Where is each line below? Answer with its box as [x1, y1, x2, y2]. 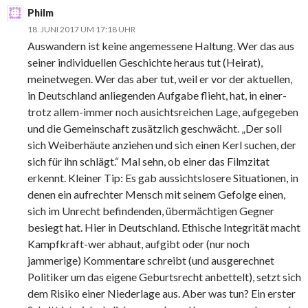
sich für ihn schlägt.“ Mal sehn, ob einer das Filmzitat [27, 155, 269, 168]
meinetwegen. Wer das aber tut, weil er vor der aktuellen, [27, 72, 292, 86]
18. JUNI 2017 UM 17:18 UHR [27, 24, 135, 35]
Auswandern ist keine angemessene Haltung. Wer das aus [27, 39, 294, 53]
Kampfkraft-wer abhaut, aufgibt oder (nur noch [27, 237, 250, 251]
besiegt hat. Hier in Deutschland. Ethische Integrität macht [27, 221, 300, 234]
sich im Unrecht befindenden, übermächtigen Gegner [27, 204, 274, 218]
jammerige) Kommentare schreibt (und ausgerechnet [27, 254, 274, 267]
